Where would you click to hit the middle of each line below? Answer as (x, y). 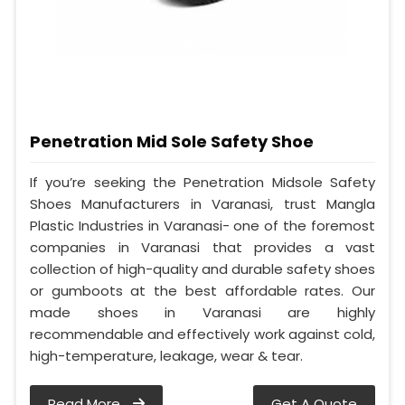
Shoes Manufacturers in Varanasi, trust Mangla (202, 204)
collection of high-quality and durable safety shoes (202, 269)
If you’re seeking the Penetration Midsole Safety (202, 183)
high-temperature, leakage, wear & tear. (166, 356)
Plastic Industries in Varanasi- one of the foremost (202, 226)
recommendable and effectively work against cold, (202, 334)
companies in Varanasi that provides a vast (202, 248)
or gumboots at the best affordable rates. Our (202, 291)
